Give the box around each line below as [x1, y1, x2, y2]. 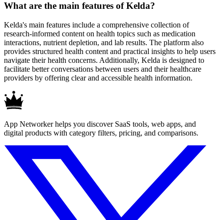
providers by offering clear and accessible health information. [4, 73, 192, 82]
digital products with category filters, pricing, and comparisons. [4, 128, 198, 137]
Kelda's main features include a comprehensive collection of [4, 20, 189, 29]
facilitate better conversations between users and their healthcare [4, 64, 201, 73]
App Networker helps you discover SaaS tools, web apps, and [4, 119, 196, 128]
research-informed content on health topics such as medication [4, 29, 195, 38]
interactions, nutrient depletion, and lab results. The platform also [4, 38, 204, 47]
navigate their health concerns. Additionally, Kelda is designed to [4, 55, 204, 64]
